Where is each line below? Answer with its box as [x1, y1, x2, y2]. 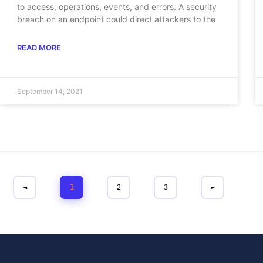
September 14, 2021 [16, 86, 83, 96]
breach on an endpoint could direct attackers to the [16, 14, 215, 24]
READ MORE [16, 42, 61, 52]
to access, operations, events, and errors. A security [16, 1, 217, 12]
